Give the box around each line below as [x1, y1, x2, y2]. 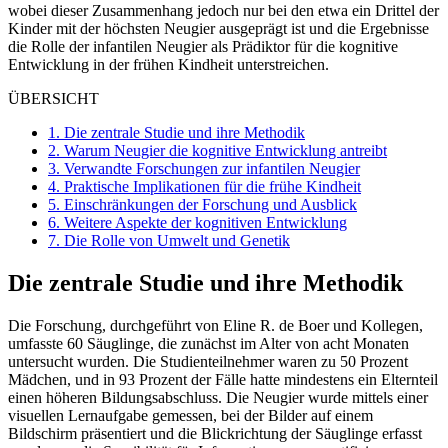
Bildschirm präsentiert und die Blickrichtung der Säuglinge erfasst [8, 425, 422, 443]
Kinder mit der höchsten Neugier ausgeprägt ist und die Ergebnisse [8, 20, 429, 38]
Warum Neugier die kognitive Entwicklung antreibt [60, 142, 387, 160]
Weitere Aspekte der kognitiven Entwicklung [60, 214, 347, 232]
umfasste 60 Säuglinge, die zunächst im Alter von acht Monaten [8, 335, 409, 353]
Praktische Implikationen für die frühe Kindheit [60, 178, 361, 196]
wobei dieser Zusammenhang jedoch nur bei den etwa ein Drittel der [8, 2, 439, 20]
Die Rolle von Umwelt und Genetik [60, 232, 290, 250]
